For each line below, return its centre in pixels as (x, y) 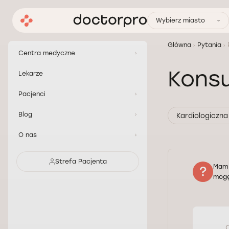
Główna (179, 45)
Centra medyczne (47, 53)
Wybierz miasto (180, 20)
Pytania (209, 45)
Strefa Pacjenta (81, 162)
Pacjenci (32, 94)
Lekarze (31, 74)
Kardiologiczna (202, 116)
